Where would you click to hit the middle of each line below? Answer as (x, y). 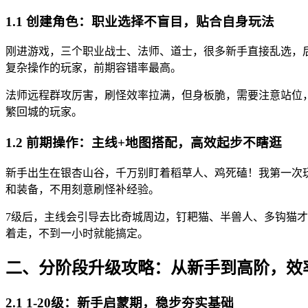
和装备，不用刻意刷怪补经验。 (82, 189)
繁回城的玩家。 (44, 112)
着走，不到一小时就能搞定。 (77, 233)
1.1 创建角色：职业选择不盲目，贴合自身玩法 (140, 21)
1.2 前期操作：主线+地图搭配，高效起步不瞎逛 (144, 143)
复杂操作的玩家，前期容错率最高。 (93, 68)
